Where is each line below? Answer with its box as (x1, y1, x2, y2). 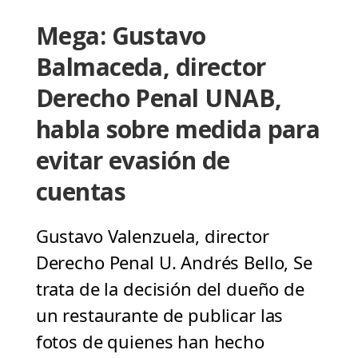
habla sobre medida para (35, 113, 320, 146)
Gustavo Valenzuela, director (35, 224, 269, 249)
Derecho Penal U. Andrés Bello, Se (35, 250, 312, 275)
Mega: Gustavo (35, 19, 206, 53)
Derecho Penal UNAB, (35, 82, 282, 115)
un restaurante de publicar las (35, 303, 284, 328)
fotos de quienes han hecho (35, 329, 265, 354)
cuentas (35, 175, 126, 209)
